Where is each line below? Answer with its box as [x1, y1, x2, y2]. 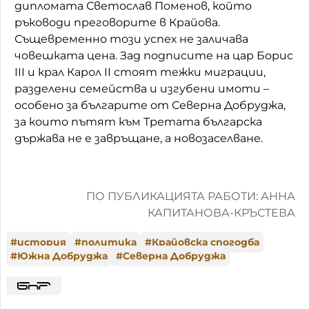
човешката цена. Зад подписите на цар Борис [14, 48, 293, 62]
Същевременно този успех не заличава [14, 32, 248, 46]
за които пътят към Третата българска [14, 114, 262, 128]
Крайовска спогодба [152, 235, 259, 248]
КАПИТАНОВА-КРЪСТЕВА [148, 206, 295, 219]
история [17, 235, 66, 248]
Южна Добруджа [17, 249, 108, 262]
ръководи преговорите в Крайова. [14, 15, 220, 29]
